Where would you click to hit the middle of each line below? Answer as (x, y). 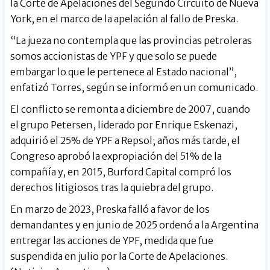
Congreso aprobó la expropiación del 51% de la (116, 156)
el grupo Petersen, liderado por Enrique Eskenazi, (124, 125)
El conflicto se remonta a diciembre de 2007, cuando (130, 109)
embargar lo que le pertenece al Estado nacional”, (124, 72)
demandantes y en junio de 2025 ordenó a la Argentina (135, 225)
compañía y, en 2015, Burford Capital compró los (121, 172)
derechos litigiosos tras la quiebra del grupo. (112, 188)
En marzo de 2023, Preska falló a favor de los (110, 209)
